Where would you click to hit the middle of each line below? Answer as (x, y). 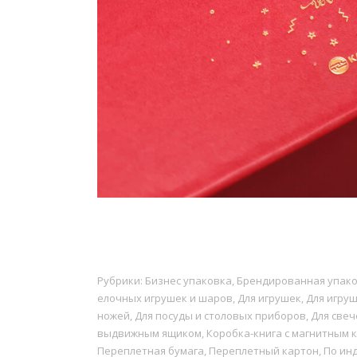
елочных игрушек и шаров (165, 298)
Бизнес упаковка (188, 281)
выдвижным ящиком (149, 333)
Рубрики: (121, 281)
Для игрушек (269, 298)
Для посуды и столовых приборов (220, 316)
